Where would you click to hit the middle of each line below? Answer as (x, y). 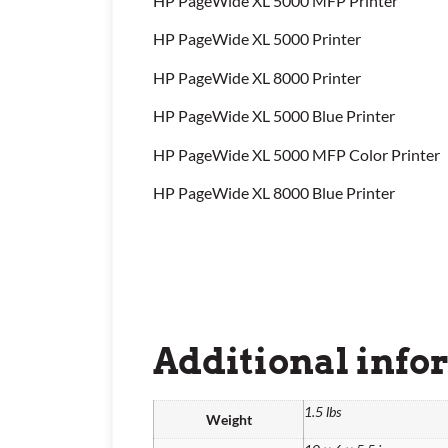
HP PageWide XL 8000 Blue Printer (274, 193)
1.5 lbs (322, 412)
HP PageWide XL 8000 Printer (257, 77)
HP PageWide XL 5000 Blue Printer (274, 116)
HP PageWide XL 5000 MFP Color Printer (296, 154)
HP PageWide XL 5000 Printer (257, 39)
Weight (228, 420)
